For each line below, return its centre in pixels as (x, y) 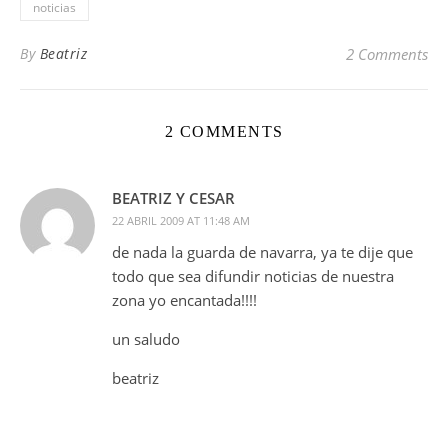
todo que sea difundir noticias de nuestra (253, 276)
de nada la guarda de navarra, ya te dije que (262, 252)
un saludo (146, 339)
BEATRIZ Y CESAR (173, 198)
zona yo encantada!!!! (184, 300)
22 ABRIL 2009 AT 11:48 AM (181, 220)
